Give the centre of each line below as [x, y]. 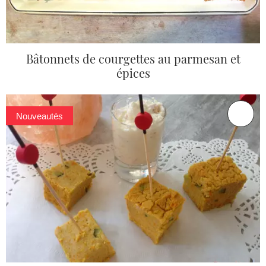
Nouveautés [40, 116]
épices [133, 72]
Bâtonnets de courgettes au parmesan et [133, 58]
